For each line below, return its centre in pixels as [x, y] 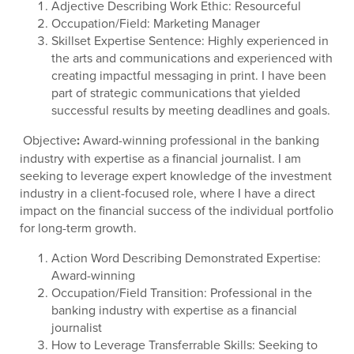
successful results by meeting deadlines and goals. [191, 110]
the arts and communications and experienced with [192, 58]
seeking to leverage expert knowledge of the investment [176, 175]
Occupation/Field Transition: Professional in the [182, 292]
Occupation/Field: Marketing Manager [156, 23]
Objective [50, 140]
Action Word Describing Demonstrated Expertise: [186, 258]
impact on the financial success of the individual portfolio [177, 210]
